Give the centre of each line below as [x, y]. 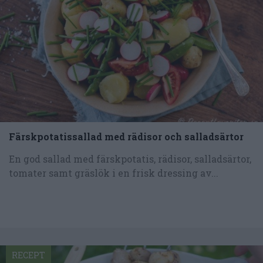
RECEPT [28, 255]
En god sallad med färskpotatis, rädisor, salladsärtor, [130, 159]
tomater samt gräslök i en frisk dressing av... [114, 173]
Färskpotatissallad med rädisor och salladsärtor [126, 136]
